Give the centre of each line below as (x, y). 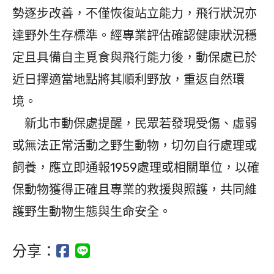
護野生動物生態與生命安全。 (92, 211)
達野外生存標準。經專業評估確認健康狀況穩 (135, 35)
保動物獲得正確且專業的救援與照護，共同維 (135, 189)
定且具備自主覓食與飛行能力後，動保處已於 (135, 57)
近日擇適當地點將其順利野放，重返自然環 (128, 79)
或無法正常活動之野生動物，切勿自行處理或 (135, 145)
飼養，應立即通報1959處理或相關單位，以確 (136, 167)
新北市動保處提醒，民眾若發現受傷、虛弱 (135, 123)
